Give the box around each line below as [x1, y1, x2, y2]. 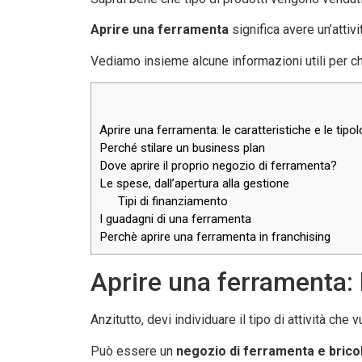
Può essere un [90, 343, 176, 359]
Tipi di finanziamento [117, 194, 228, 209]
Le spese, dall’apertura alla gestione [99, 176, 289, 192]
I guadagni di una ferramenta [99, 212, 251, 227]
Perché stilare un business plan [99, 141, 265, 156]
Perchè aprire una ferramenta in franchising [99, 229, 330, 245]
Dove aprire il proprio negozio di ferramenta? [99, 158, 337, 174]
